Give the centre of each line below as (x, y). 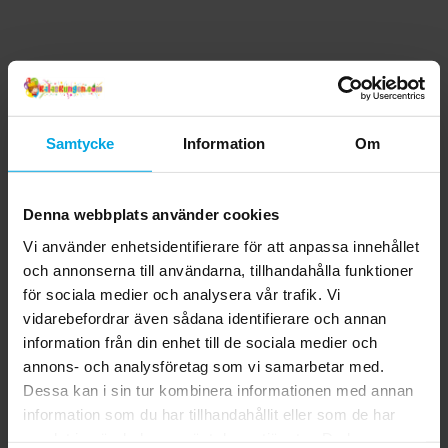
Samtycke (80, 143)
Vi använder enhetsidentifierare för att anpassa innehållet (221, 246)
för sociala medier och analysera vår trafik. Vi (182, 294)
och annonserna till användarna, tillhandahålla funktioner (218, 270)
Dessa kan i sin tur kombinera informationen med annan (218, 390)
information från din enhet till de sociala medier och (200, 342)
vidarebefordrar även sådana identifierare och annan (205, 318)
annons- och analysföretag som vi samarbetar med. (203, 366)
